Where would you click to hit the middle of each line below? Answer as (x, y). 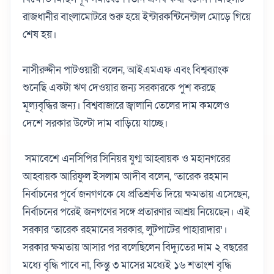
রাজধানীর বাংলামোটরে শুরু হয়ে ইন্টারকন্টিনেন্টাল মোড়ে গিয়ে (137, 17)
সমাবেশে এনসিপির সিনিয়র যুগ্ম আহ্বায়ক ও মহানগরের (126, 158)
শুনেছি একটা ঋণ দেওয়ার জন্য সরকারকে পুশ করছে (119, 87)
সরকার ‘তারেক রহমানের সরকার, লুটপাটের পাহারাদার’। (125, 229)
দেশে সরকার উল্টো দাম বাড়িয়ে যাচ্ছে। (95, 123)
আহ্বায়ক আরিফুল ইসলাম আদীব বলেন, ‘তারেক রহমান (125, 176)
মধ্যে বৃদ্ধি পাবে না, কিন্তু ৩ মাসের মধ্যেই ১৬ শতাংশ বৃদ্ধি (127, 265)
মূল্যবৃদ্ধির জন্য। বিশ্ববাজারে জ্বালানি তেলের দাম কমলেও (126, 105)
